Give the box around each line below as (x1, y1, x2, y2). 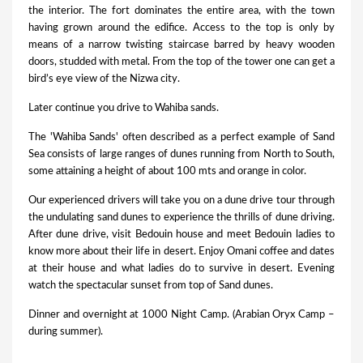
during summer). (28, 327, 103, 338)
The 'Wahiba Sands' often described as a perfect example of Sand (28, 132, 335, 143)
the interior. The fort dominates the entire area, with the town (28, 6, 335, 17)
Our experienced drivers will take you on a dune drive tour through (28, 195, 335, 207)
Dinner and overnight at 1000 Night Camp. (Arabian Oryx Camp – (28, 310, 335, 321)
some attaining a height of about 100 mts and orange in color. (28, 166, 306, 177)
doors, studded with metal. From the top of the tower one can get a (28, 57, 335, 68)
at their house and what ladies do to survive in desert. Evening (28, 263, 335, 275)
